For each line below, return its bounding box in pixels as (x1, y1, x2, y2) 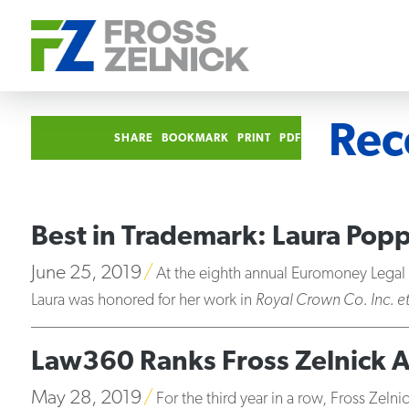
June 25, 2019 (30, 263, 142, 284)
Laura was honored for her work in (30, 292, 256, 309)
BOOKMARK (162, 133, 230, 145)
